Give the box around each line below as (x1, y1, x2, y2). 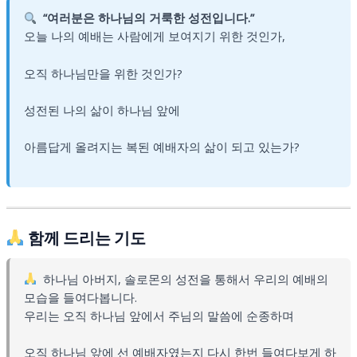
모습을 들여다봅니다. (23, 288, 137, 305)
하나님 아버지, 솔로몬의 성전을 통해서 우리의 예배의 (43, 270, 329, 287)
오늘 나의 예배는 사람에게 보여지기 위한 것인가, (23, 28, 285, 45)
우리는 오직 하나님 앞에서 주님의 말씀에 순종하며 (23, 307, 294, 324)
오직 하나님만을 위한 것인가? (23, 65, 182, 81)
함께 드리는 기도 (24, 226, 146, 249)
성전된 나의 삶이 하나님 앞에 (23, 101, 180, 118)
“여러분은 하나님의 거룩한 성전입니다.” (43, 10, 255, 26)
